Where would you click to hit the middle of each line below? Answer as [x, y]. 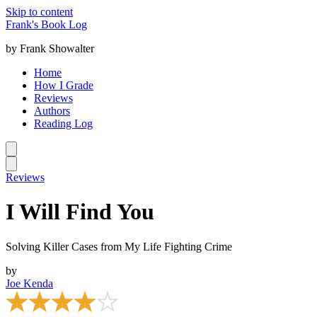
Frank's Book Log [46, 24]
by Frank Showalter [50, 48]
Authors [52, 111]
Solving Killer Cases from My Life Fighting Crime [119, 246]
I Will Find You [80, 212]
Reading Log [63, 123]
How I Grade [64, 85]
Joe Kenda [29, 283]
